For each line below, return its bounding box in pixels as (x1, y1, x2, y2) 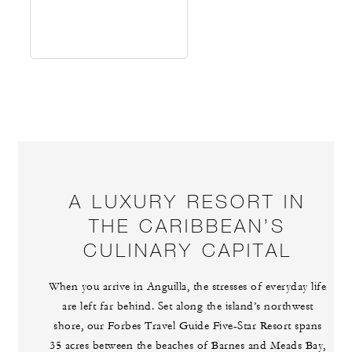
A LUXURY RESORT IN (69, 189, 306, 213)
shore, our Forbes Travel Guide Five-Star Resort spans (53, 319, 322, 334)
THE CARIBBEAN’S (89, 214, 287, 237)
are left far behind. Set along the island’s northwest (62, 299, 313, 314)
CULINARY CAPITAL (82, 238, 292, 262)
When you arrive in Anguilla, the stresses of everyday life (49, 280, 327, 295)
